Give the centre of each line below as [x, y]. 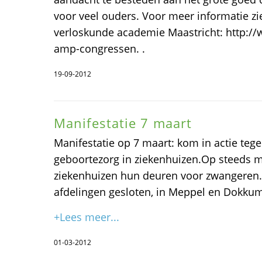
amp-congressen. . [99, 49]
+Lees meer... [87, 217]
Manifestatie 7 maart [123, 123]
